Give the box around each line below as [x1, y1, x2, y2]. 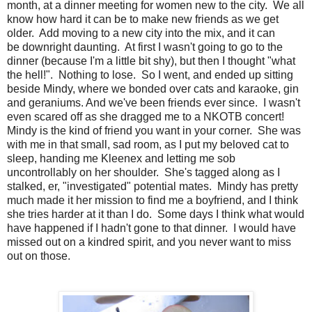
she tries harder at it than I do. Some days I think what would [7, 208, 304, 220]
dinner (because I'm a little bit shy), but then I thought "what [7, 54, 295, 67]
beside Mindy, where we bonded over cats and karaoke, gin [7, 82, 299, 95]
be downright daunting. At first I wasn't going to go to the [7, 40, 283, 53]
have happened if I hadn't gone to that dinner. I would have [7, 221, 296, 234]
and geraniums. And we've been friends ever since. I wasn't [7, 96, 300, 109]
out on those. [7, 249, 73, 262]
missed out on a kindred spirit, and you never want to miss [7, 235, 291, 248]
